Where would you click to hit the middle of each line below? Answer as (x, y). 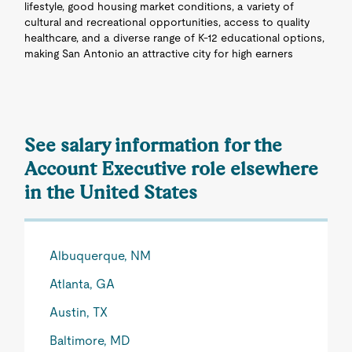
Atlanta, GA (82, 284)
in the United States (111, 192)
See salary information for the (154, 145)
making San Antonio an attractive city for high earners (159, 53)
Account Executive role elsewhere (172, 169)
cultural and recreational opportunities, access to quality (167, 22)
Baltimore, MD (90, 341)
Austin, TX (79, 312)
